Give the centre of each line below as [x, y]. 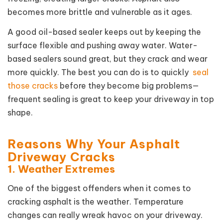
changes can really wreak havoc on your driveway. [105, 215]
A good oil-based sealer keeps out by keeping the [104, 32]
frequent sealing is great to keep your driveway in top [111, 99]
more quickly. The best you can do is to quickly [100, 72]
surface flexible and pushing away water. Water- [103, 46]
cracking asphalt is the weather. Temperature [96, 201]
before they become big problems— [128, 86]
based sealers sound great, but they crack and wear [108, 59]
